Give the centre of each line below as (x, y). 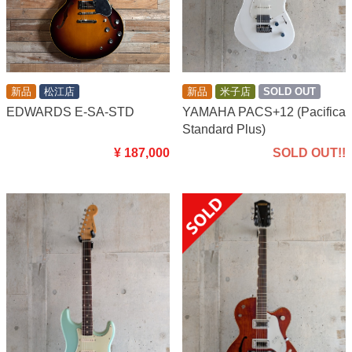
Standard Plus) (224, 130)
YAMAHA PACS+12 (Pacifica (264, 112)
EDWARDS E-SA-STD (70, 112)
